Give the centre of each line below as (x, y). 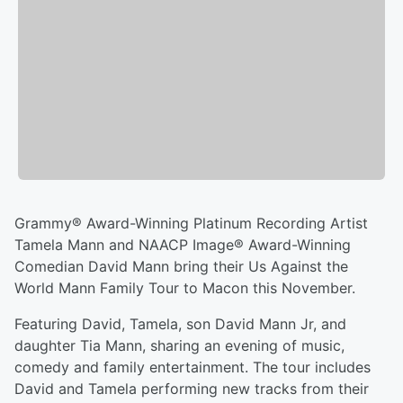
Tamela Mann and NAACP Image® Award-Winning (183, 245)
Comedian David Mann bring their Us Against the (181, 267)
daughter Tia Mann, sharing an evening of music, (179, 346)
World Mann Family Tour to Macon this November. (185, 288)
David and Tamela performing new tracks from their (192, 389)
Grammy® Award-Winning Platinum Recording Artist (191, 224)
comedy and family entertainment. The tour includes (193, 367)
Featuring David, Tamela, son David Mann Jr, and (180, 324)
